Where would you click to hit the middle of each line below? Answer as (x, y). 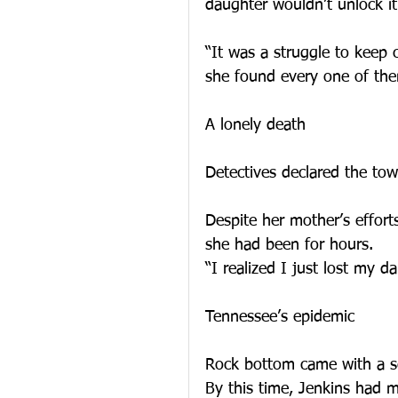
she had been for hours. (289, 245)
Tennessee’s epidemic (280, 317)
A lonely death (255, 125)
